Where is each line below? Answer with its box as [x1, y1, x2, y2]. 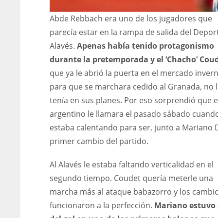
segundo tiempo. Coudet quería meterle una [50, 173, 213, 184]
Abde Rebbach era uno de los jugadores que [50, 13, 212, 24]
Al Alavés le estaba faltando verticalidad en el [50, 159, 214, 170]
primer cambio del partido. [50, 136, 148, 147]
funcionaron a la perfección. [50, 200, 154, 211]
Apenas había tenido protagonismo [77, 40, 214, 52]
